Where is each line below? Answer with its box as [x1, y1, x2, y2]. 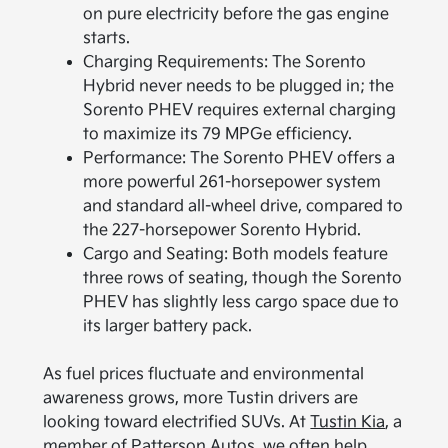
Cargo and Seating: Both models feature [83, 245, 389, 265]
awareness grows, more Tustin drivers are [43, 389, 359, 409]
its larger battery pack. [83, 317, 253, 337]
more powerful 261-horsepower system [83, 173, 382, 193]
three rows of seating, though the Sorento [83, 269, 403, 289]
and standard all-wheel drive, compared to [83, 197, 404, 217]
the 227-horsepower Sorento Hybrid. [83, 221, 362, 241]
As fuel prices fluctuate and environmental [43, 365, 365, 385]
